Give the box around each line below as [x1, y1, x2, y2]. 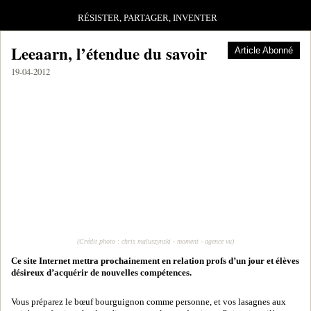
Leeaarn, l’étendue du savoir [11, 42, 207, 65]
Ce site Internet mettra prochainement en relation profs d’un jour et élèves [11, 256, 299, 266]
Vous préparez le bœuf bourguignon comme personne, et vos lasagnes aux [11, 297, 286, 307]
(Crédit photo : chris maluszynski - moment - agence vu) [77, 237, 234, 245]
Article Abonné [235, 45, 293, 56]
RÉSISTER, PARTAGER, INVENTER [78, 13, 218, 23]
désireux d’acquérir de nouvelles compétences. [11, 268, 192, 278]
